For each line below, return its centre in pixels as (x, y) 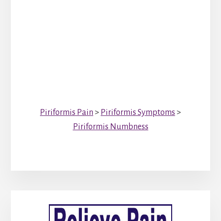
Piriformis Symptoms (138, 113)
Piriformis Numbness (110, 127)
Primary (42, 200)
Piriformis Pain (67, 113)
